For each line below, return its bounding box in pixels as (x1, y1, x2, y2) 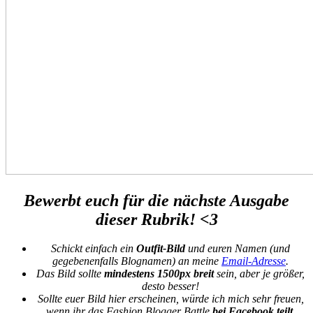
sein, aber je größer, (214, 268, 305, 280)
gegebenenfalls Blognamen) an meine (52, 255, 221, 268)
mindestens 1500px (104, 268, 191, 280)
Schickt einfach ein (51, 242, 136, 255)
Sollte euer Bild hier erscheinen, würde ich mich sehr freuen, (37, 293, 304, 305)
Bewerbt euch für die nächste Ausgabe (24, 191, 289, 210)
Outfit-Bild (136, 242, 185, 255)
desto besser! (142, 280, 199, 293)
